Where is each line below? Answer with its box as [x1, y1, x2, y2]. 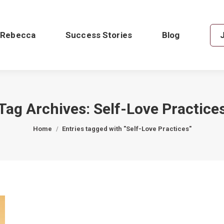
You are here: [32, 119, 75, 127]
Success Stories [65, 29, 132, 40]
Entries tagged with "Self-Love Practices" [61, 125, 191, 132]
